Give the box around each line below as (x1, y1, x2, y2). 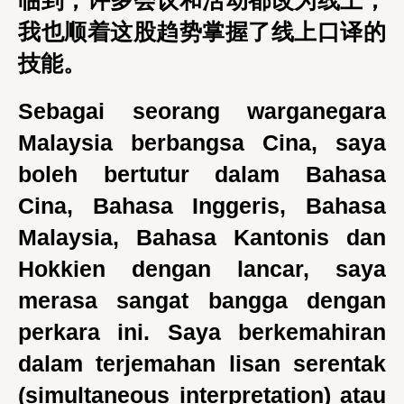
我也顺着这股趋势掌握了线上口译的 (18, 19, 386, 44)
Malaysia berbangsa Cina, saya (18, 130, 386, 155)
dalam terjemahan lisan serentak (18, 351, 386, 376)
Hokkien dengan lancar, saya (18, 256, 386, 281)
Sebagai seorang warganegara (18, 98, 386, 124)
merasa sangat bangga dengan (18, 288, 386, 313)
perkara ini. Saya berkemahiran (18, 319, 386, 344)
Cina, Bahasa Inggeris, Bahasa (18, 193, 386, 218)
